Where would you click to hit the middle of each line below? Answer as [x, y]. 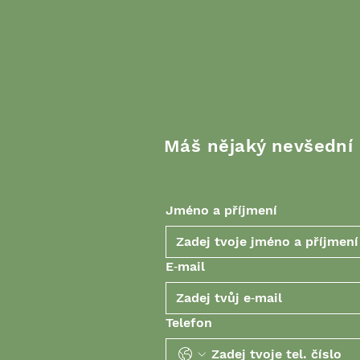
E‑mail [185, 266]
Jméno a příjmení [221, 210]
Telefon [189, 323]
